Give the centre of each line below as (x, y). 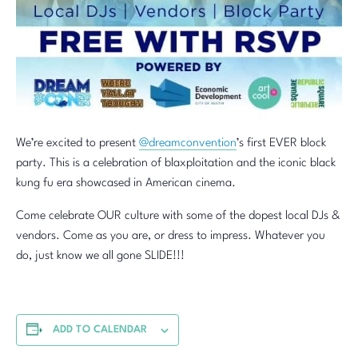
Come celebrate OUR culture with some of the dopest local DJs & (178, 217)
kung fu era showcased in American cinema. (126, 184)
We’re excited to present (78, 144)
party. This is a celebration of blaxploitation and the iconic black (176, 164)
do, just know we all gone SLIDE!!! (100, 257)
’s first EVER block (281, 144)
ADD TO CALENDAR (100, 330)
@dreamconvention (188, 144)
